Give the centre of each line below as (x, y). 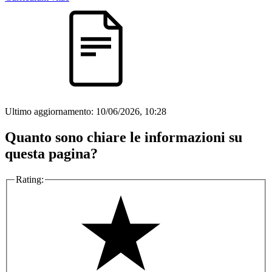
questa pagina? (51, 154)
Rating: (30, 180)
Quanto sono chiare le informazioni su (124, 138)
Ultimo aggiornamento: (50, 112)
